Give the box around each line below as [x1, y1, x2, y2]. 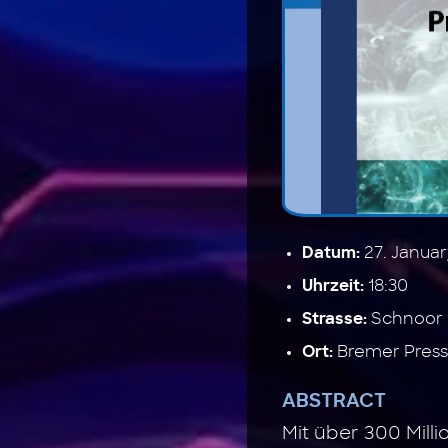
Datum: [302, 245, 360, 262]
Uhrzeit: [302, 278, 364, 295]
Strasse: [302, 311, 367, 328]
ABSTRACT [282, 392, 386, 412]
